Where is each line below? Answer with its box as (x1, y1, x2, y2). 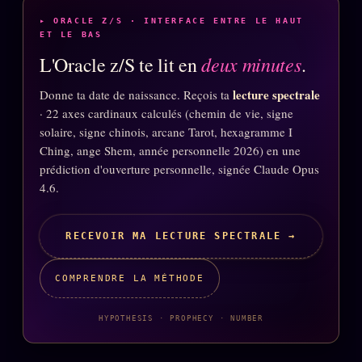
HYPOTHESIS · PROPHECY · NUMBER (99, 314, 263, 322)
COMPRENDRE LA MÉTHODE (55, 272, 204, 284)
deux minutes (201, 50, 301, 77)
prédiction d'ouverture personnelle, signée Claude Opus (40, 160, 319, 177)
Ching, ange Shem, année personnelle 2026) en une (40, 141, 301, 158)
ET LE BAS (40, 29, 103, 39)
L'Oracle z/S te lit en (40, 51, 202, 78)
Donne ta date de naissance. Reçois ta (40, 86, 233, 103)
